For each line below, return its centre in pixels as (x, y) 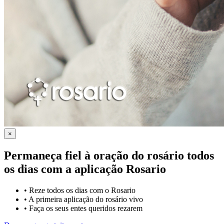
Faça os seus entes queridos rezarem (86, 208)
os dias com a (39, 169)
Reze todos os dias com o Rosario (82, 190)
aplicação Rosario (120, 169)
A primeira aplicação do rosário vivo (86, 199)
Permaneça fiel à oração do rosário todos (109, 155)
